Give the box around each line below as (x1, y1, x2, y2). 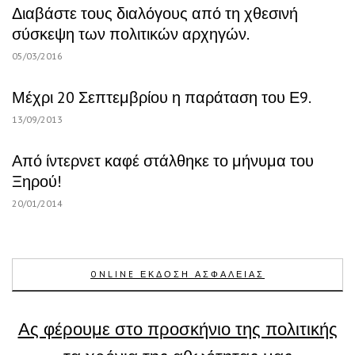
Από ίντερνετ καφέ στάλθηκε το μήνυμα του (12, 150, 314, 171)
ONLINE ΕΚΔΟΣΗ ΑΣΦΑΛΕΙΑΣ (90, 268, 265, 280)
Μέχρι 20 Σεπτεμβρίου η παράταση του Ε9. (12, 86, 311, 108)
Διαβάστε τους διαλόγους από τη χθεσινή (12, 2, 298, 24)
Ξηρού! (12, 170, 62, 192)
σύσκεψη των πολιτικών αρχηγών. (12, 23, 250, 44)
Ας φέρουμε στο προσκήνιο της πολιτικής (17, 317, 338, 340)
